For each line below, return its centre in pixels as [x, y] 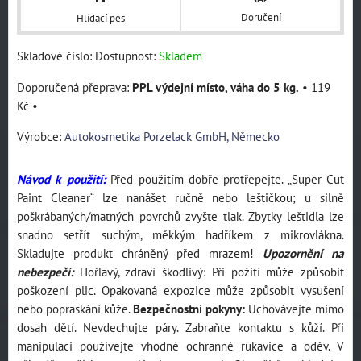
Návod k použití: [61, 178]
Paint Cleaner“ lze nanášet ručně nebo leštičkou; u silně [180, 197]
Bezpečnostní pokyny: [189, 308]
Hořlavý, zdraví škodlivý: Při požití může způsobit [209, 271]
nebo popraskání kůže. [75, 308]
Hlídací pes [100, 18]
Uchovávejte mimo [295, 308]
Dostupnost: [127, 55]
